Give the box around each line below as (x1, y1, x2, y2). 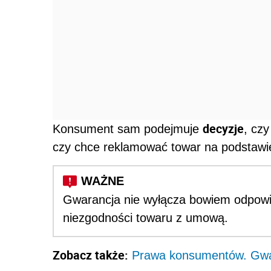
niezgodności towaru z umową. (63, 211, 228, 224)
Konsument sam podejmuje (53, 122, 203, 135)
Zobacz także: (53, 246, 128, 263)
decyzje (203, 120, 244, 137)
